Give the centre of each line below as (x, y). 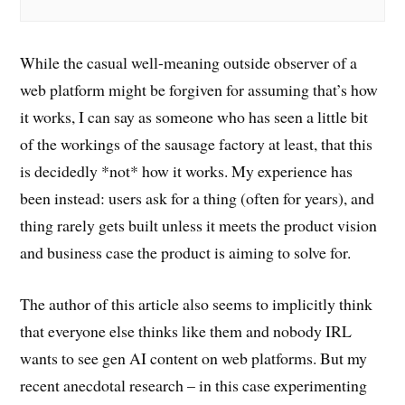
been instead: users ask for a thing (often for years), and (198, 198)
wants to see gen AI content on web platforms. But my (194, 358)
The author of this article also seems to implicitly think (197, 303)
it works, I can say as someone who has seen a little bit (194, 116)
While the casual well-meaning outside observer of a (189, 62)
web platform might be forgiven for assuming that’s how (199, 89)
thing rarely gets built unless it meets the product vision (199, 225)
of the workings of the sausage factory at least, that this (197, 143)
